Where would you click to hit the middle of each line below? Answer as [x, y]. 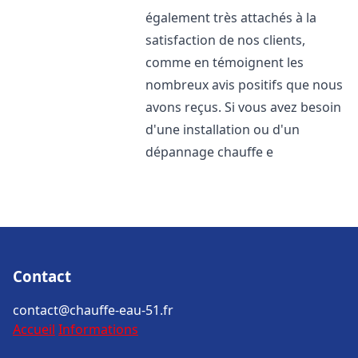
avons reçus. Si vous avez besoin [244, 107]
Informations [98, 329]
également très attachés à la [231, 18]
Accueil [34, 329]
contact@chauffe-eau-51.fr [93, 310]
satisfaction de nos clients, [226, 40]
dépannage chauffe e [210, 152]
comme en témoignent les [225, 62]
